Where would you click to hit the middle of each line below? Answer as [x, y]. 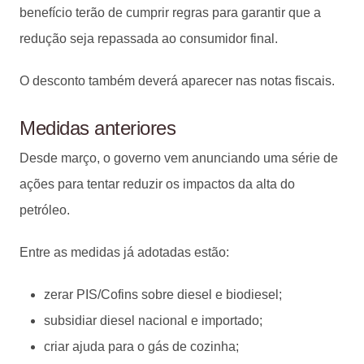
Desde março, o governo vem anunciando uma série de [179, 158]
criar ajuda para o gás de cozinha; [141, 346]
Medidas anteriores [97, 128]
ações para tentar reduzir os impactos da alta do [157, 184]
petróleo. [45, 210]
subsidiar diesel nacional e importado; [153, 320]
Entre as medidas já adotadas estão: [124, 252]
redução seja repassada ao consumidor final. [149, 38]
